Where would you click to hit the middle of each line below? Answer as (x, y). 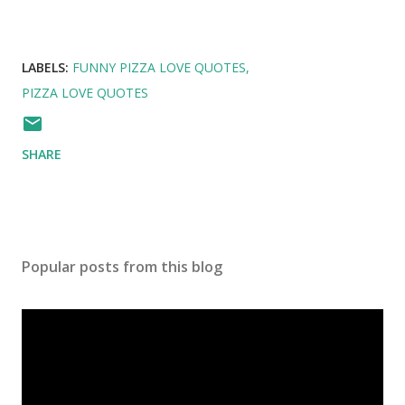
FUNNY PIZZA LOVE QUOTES (159, 67)
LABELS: (45, 67)
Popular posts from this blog (122, 267)
